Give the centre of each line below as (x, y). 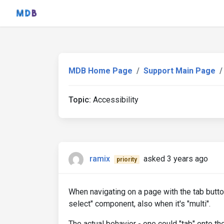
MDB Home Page (100, 71)
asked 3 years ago (175, 159)
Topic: (80, 100)
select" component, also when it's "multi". (139, 204)
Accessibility (115, 100)
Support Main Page (179, 71)
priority (126, 160)
